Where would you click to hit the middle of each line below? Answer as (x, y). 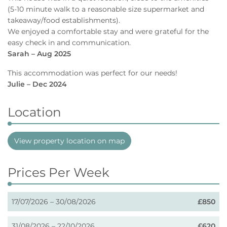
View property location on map (69, 141)
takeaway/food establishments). (64, 20)
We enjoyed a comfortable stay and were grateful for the (108, 31)
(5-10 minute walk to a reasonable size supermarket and (106, 9)
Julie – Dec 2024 (37, 84)
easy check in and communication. (69, 42)
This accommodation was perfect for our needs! (92, 73)
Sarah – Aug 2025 (39, 53)
